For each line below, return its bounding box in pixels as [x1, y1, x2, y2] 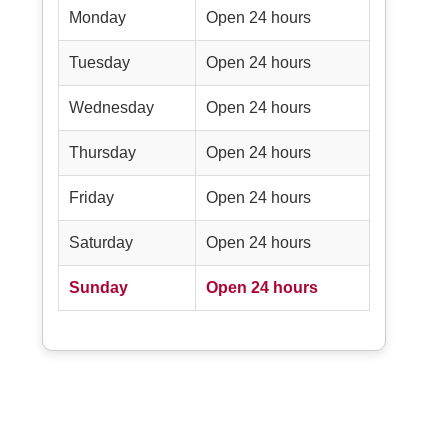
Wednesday [68, 99, 154, 117]
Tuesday [68, 54, 130, 72]
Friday [68, 189, 114, 207]
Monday [68, 9, 126, 27]
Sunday [68, 279, 128, 297]
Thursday [68, 144, 136, 162]
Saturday [68, 234, 133, 252]
